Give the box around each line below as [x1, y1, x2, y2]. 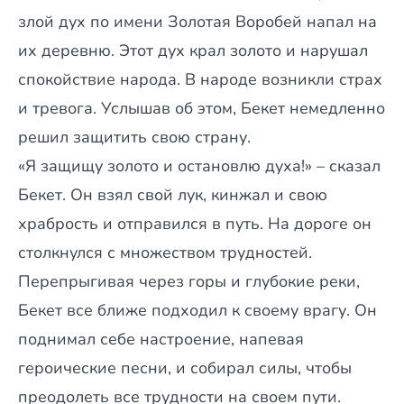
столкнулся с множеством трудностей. [18, 242, 312, 263]
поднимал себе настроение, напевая [18, 328, 304, 350]
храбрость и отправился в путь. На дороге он [18, 213, 372, 234]
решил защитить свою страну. [18, 126, 251, 148]
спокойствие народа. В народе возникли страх [18, 69, 382, 90]
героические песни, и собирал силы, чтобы [18, 357, 352, 379]
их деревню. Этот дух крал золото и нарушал [18, 40, 368, 61]
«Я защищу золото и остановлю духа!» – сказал [18, 155, 381, 177]
